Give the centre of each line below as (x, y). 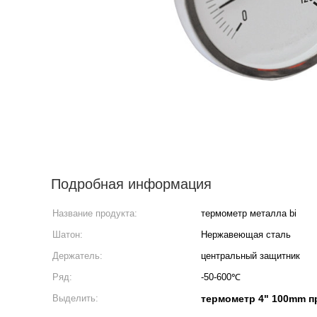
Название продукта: (95, 213)
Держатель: (77, 256)
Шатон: (68, 235)
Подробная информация (131, 184)
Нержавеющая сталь (246, 235)
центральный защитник (250, 256)
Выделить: (75, 298)
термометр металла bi (249, 213)
